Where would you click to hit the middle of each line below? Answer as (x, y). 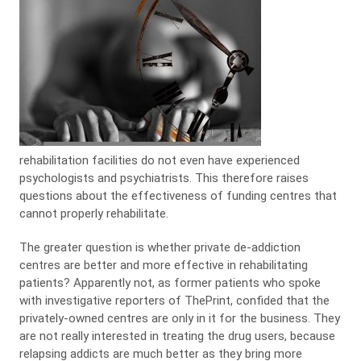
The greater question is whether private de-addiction (160, 247)
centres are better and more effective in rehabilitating (163, 265)
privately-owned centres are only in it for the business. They (179, 318)
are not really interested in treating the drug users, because (177, 336)
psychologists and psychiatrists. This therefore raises (164, 178)
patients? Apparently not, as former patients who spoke (170, 283)
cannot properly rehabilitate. (93, 214)
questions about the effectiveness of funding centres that (178, 196)
